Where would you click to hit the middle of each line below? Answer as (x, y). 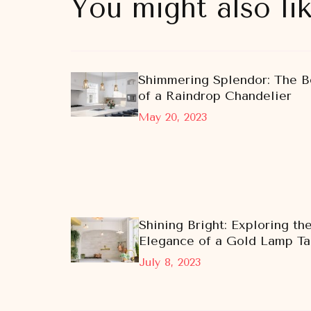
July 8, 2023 (170, 262)
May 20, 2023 (172, 117)
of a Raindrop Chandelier (215, 96)
